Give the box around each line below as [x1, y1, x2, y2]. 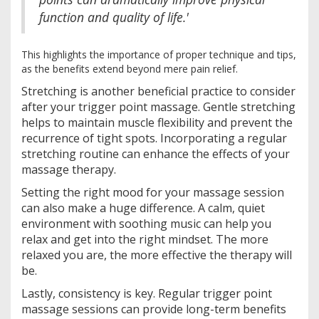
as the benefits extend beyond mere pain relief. [21, 61, 238, 75]
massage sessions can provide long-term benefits [21, 300, 286, 317]
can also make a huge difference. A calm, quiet [21, 199, 265, 216]
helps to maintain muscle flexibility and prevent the [21, 114, 293, 130]
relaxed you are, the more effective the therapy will [21, 246, 292, 263]
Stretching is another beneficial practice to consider [21, 83, 296, 99]
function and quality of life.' [39, 8, 189, 26]
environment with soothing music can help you [21, 215, 271, 231]
